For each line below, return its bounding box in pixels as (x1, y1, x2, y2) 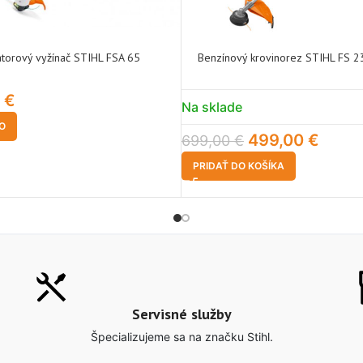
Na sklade (181, 99, 242, 115)
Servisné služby (131, 305, 232, 323)
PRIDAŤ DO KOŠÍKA (193, 160, 284, 172)
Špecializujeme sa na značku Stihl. (90, 330, 273, 344)
